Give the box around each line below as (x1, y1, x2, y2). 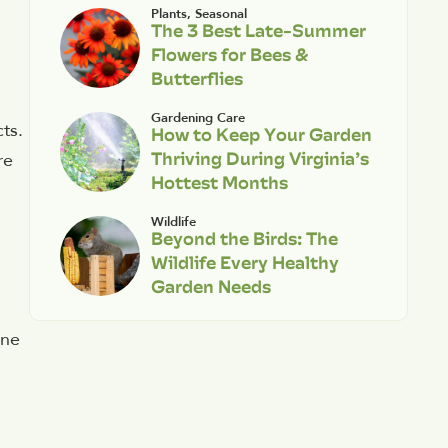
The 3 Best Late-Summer (150, 15, 366, 45)
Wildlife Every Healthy (150, 247, 339, 277)
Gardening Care (150, 108, 245, 127)
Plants (150, 4, 187, 23)
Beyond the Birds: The (150, 223, 338, 253)
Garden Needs (150, 271, 271, 301)
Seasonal (194, 4, 247, 23)
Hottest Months (150, 167, 288, 197)
